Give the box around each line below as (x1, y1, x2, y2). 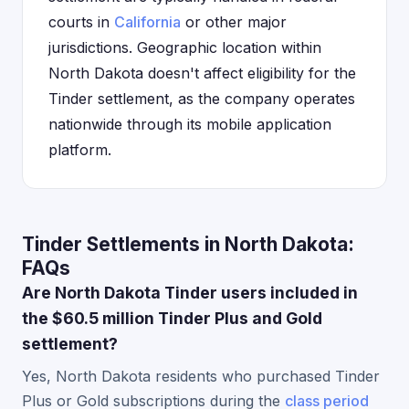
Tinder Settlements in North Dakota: (22, 233, 354, 256)
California (114, 13, 181, 31)
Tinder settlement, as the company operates (48, 89, 355, 108)
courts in (48, 13, 114, 31)
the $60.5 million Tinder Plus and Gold (22, 309, 322, 328)
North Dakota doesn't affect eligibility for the (48, 64, 356, 82)
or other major (181, 13, 287, 31)
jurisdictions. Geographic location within (48, 38, 321, 57)
